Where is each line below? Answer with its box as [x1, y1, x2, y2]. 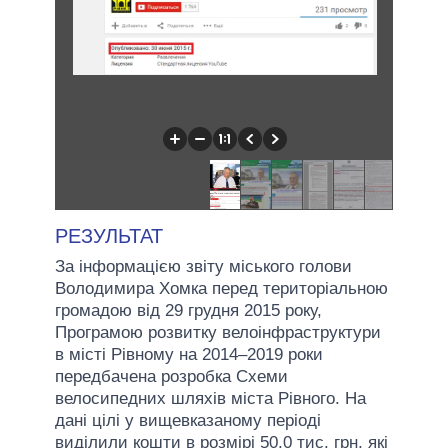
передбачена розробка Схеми [55, 366, 288, 386]
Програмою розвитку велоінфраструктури [55, 322, 381, 342]
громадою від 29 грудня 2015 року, [55, 300, 322, 320]
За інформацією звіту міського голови [55, 256, 352, 276]
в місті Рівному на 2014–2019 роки [55, 344, 323, 364]
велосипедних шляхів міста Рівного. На [55, 388, 366, 408]
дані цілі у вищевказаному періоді [55, 410, 321, 430]
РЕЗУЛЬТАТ [55, 224, 163, 247]
